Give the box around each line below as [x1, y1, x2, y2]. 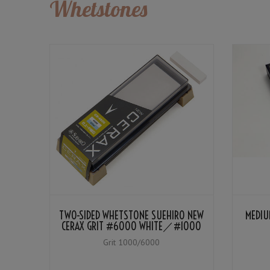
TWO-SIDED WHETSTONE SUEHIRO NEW [59, 209, 204, 223]
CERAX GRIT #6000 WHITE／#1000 [61, 219, 202, 234]
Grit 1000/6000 [103, 237, 160, 248]
